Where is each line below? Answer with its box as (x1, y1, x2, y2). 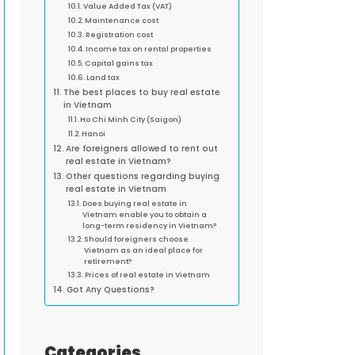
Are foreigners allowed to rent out (66, 143, 219, 155)
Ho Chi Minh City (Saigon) (80, 114, 182, 125)
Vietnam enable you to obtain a (82, 209, 208, 220)
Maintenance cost (85, 15, 159, 26)
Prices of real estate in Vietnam (85, 269, 211, 281)
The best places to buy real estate (63, 86, 221, 99)
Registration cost (86, 29, 154, 40)
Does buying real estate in (82, 198, 188, 209)
